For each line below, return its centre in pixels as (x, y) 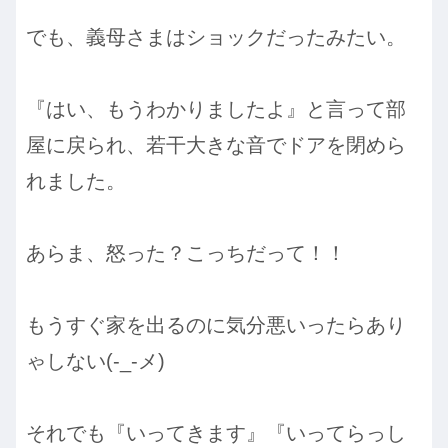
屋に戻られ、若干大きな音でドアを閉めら (216, 144)
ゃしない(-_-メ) (95, 360)
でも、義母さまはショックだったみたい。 (216, 36)
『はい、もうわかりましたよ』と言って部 (216, 108)
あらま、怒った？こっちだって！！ (186, 252)
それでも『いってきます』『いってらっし (216, 432)
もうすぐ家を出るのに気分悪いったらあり (216, 324)
